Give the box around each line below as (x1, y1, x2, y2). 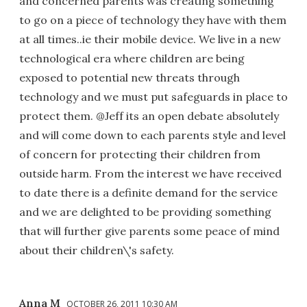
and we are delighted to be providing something (19, 204, 271, 219)
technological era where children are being (19, 51, 245, 65)
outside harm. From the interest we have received (19, 166, 282, 180)
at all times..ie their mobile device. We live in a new (19, 32, 281, 46)
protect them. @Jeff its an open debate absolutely (19, 108, 279, 123)
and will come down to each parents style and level (19, 127, 286, 142)
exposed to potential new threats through (19, 70, 240, 84)
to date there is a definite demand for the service (19, 185, 278, 199)
